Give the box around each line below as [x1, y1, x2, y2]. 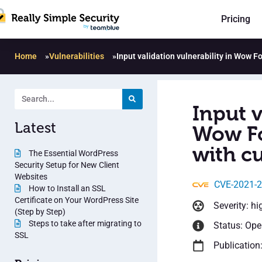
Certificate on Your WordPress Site [15, 195, 139, 205]
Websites [15, 171, 47, 181]
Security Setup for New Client [15, 160, 119, 170]
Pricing [221, 13, 250, 25]
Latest [15, 119, 56, 136]
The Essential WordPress [27, 148, 118, 158]
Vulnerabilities [49, 51, 104, 61]
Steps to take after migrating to [27, 218, 142, 228]
